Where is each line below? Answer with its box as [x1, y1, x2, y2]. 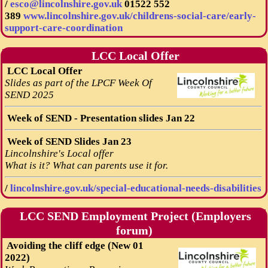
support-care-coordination [4, 22, 123, 33]
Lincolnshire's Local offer [4, 147, 114, 159]
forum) [115, 224, 153, 237]
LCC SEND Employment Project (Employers [17, 209, 251, 223]
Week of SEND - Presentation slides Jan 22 [4, 112, 195, 124]
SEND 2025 [4, 89, 54, 100]
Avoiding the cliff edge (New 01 [4, 239, 144, 251]
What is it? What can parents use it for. [4, 159, 168, 171]
